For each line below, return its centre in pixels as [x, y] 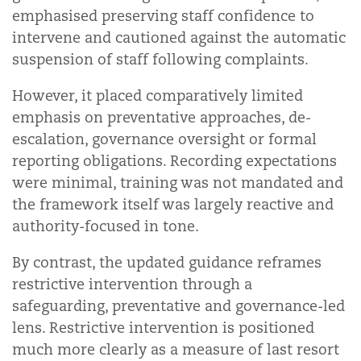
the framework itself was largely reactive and [173, 204]
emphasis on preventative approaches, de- [162, 117]
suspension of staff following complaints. [160, 59]
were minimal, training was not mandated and [178, 183]
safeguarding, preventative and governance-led [178, 306]
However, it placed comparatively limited [158, 95]
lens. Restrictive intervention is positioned [163, 328]
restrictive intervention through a [132, 284]
